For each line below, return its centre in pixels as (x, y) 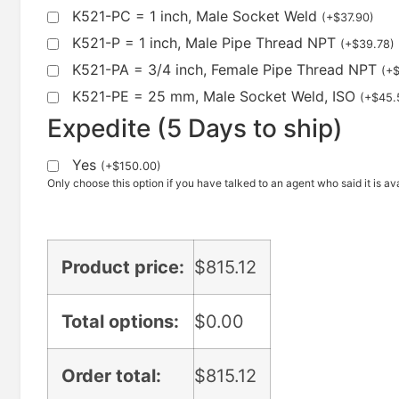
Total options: (120, 322)
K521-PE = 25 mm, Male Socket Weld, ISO (216, 96)
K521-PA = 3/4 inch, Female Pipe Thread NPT (227, 69)
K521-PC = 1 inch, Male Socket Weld (197, 16)
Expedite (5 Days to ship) (195, 128)
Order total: (111, 376)
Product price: (123, 268)
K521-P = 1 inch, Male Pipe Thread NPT (206, 42)
